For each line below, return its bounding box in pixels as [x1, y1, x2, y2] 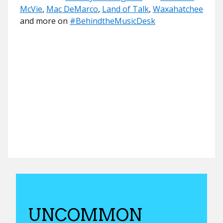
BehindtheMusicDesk [76, 15, 155, 26]
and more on [20, 15, 70, 26]
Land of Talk [102, 3, 149, 14]
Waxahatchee [153, 3, 203, 14]
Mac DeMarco [46, 3, 98, 14]
